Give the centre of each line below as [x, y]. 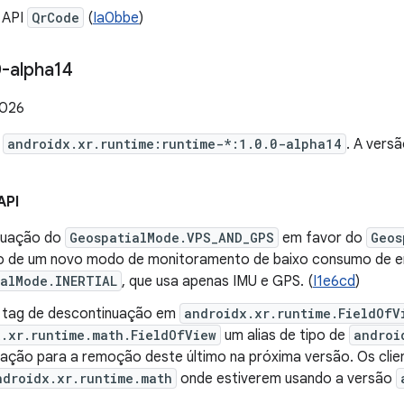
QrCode [55, 18]
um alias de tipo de [285, 335]
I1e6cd [334, 281]
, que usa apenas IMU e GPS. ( [217, 281]
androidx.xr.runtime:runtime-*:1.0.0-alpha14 [174, 144]
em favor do [322, 238]
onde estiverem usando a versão [286, 379]
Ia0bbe [116, 18]
